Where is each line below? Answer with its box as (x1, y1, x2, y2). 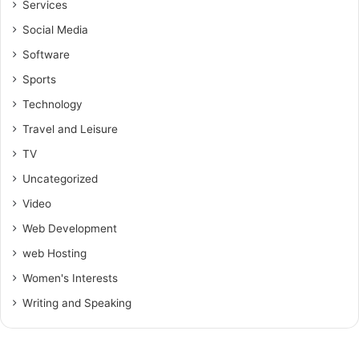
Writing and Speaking (22, 296, 131, 309)
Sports (22, 73, 56, 86)
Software (22, 48, 70, 61)
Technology (22, 98, 83, 111)
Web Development (22, 222, 117, 235)
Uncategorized (22, 172, 98, 185)
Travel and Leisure (22, 123, 118, 135)
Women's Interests (22, 272, 118, 284)
